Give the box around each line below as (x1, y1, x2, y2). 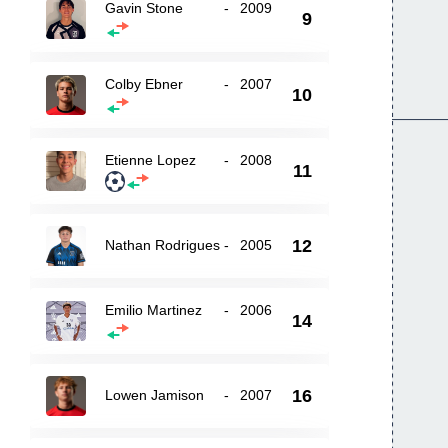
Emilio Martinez (105, 302, 203, 318)
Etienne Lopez (105, 152, 197, 168)
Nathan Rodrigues (105, 237, 221, 253)
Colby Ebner (105, 76, 184, 92)
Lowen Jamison (105, 387, 205, 403)
